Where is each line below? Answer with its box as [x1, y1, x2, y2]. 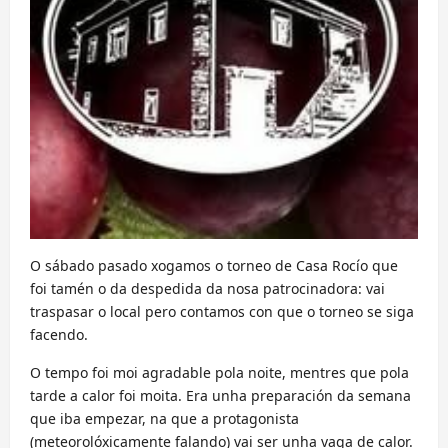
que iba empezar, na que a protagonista [30, 409, 299, 428]
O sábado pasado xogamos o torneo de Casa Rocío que [30, 256, 398, 275]
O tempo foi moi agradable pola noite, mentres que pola [30, 363, 409, 382]
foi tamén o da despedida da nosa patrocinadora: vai [30, 279, 385, 298]
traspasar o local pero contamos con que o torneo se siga [30, 302, 414, 321]
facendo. [30, 325, 88, 344]
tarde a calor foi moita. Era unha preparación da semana [30, 386, 411, 405]
